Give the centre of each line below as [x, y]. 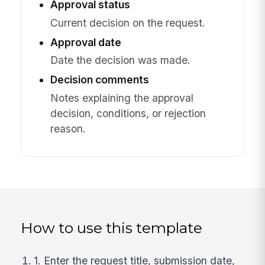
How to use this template [112, 227]
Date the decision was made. [120, 60]
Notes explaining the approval [122, 98]
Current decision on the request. [127, 22]
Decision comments [99, 80]
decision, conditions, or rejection [128, 113]
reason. [68, 128]
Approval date [85, 42]
